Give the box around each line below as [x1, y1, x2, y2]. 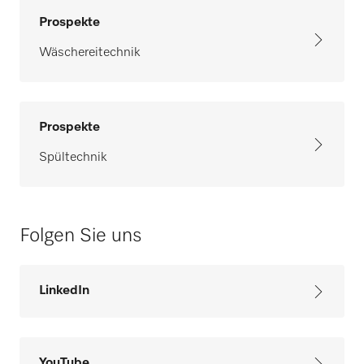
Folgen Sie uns [19, 226, 142, 246]
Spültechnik [39, 151, 106, 165]
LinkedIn [39, 284, 89, 298]
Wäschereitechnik [39, 46, 140, 60]
